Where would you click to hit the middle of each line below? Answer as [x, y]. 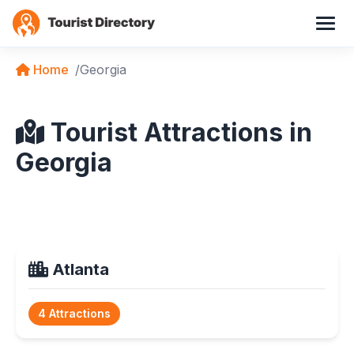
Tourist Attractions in [178, 132]
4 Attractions [74, 313]
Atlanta [79, 269]
